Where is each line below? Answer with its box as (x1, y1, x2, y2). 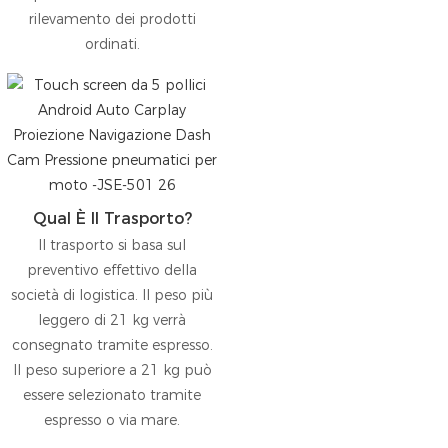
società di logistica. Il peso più (11, 285, 213, 304)
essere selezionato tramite (23, 385, 201, 404)
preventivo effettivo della (27, 260, 197, 279)
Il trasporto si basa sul (38, 235, 186, 254)
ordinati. (84, 35, 140, 54)
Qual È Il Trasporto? (32, 208, 192, 228)
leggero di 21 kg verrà (38, 310, 186, 329)
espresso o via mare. (44, 410, 180, 429)
